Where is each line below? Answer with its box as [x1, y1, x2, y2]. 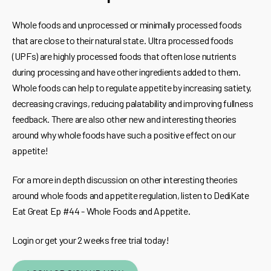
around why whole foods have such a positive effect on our [12, 129, 236, 141]
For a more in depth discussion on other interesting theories [12, 174, 238, 186]
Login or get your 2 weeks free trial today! [12, 234, 169, 246]
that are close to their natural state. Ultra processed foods [12, 34, 233, 47]
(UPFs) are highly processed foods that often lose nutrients [12, 50, 237, 62]
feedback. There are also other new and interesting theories [12, 113, 237, 125]
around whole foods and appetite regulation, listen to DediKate [12, 189, 249, 201]
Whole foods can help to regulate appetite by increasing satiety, [12, 82, 252, 94]
